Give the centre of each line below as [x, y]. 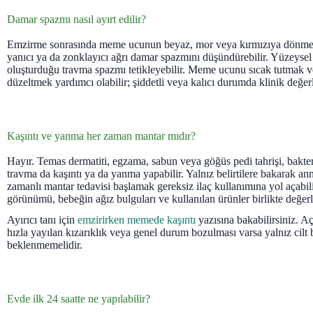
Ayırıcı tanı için [42, 220]
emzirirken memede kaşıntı [137, 220]
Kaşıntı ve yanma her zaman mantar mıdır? [101, 136]
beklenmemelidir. [45, 245]
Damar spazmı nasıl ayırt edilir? [77, 19]
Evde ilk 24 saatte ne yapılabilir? [79, 299]
